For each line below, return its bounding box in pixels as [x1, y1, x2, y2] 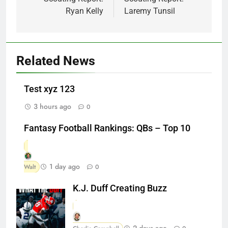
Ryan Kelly [66, 6, 103, 16]
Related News [16, 53, 95, 68]
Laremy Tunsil [124, 6, 175, 16]
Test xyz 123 [24, 83, 75, 94]
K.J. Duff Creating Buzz [73, 183, 167, 193]
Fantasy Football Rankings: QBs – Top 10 [24, 123, 190, 133]
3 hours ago [34, 101, 71, 111]
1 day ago [49, 161, 80, 172]
